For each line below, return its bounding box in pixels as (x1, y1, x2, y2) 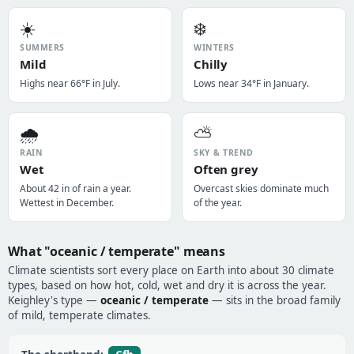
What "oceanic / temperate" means (8, 243, 225, 260)
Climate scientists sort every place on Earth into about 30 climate (8, 263, 334, 277)
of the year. (194, 196, 242, 209)
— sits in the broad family (209, 293, 341, 307)
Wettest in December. (20, 196, 114, 209)
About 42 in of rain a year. (20, 182, 131, 195)
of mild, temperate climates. (8, 308, 151, 322)
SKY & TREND (194, 147, 254, 158)
